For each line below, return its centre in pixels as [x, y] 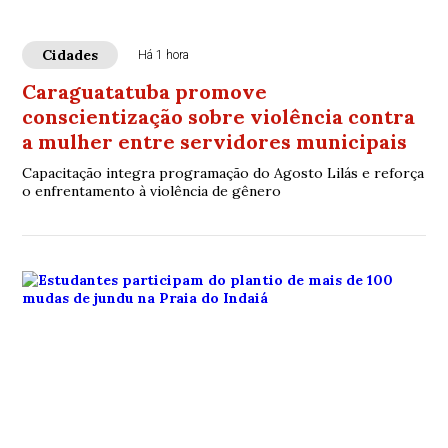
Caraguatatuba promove [145, 91]
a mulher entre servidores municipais [215, 141]
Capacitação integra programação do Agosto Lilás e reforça [223, 173]
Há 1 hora [164, 55]
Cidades [70, 55]
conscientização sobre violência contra [219, 116]
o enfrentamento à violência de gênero [152, 191]
